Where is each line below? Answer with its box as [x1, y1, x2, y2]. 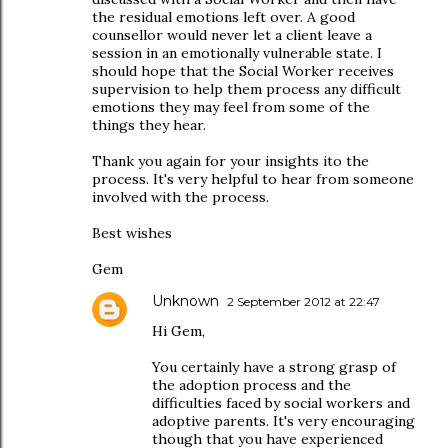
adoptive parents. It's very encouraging [152, 412, 415, 430]
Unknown [152, 292, 219, 310]
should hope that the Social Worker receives [92, 62, 394, 80]
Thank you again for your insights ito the [92, 152, 369, 170]
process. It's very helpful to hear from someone [92, 170, 414, 188]
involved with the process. [92, 188, 269, 206]
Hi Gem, [152, 322, 205, 340]
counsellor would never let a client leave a [92, 26, 372, 44]
